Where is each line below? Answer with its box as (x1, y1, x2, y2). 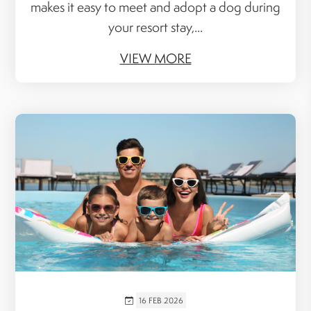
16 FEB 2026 (139, 295, 183, 306)
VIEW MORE (119, 50, 192, 67)
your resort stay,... (108, 18, 203, 37)
